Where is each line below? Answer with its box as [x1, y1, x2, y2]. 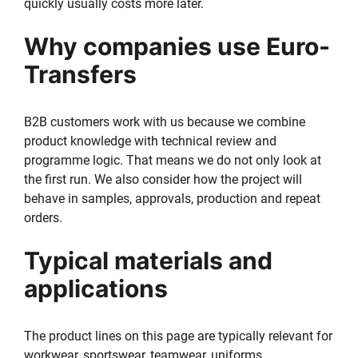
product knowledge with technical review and [24, 133, 276, 149]
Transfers [24, 59, 137, 89]
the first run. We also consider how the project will [24, 171, 302, 187]
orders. [24, 209, 62, 225]
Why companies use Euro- [24, 31, 330, 61]
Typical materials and [24, 245, 272, 275]
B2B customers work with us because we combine [24, 113, 305, 129]
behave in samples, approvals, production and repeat [24, 190, 320, 206]
